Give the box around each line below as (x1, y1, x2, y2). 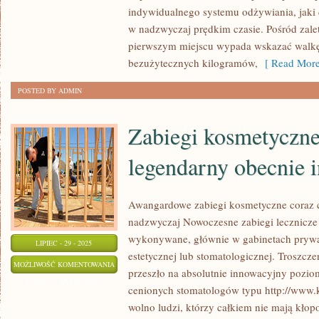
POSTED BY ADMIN (18, 85, 82, 95)
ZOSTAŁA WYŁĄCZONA (25, 277, 103, 287)
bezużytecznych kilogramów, (128, 56, 258, 70)
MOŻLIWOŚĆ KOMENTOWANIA (14, 259, 115, 269)
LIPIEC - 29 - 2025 (36, 238, 93, 248)
